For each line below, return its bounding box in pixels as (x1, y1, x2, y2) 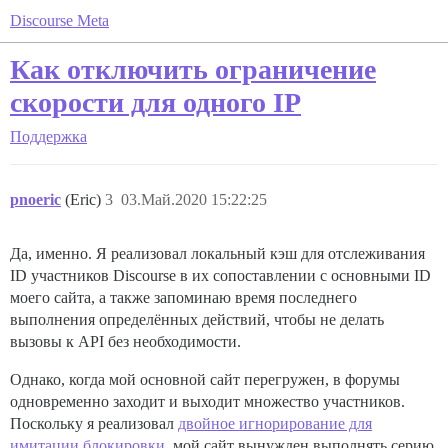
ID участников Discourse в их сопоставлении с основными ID (10, 267, 431, 284)
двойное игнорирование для (178, 415, 372, 432)
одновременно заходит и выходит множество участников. (10, 393, 405, 410)
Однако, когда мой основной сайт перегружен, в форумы (10, 371, 400, 388)
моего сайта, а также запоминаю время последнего (10, 289, 357, 306)
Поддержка (10, 128, 87, 145)
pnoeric (10, 191, 61, 208)
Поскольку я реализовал (10, 415, 178, 432)
